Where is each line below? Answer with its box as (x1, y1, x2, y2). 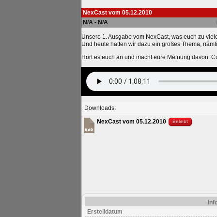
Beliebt (172, 119, 188, 124)
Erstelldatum (87, 208, 123, 215)
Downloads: (84, 105, 116, 111)
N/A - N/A (83, 19, 108, 26)
